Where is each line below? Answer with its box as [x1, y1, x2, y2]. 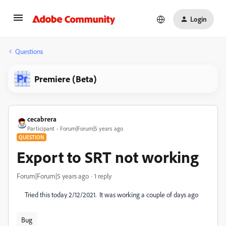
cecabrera [27, 115, 56, 123]
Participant [27, 125, 54, 132]
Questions [15, 47, 43, 55]
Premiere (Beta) [34, 73, 97, 84]
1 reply [94, 172, 111, 180]
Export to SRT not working [17, 147, 199, 167]
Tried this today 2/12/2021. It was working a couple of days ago [25, 190, 198, 199]
